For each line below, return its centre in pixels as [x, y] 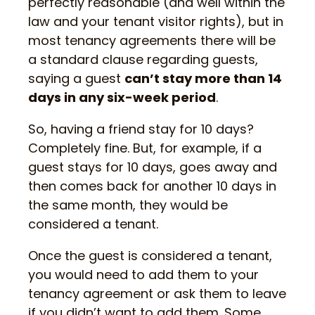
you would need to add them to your [143, 275]
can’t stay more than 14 [203, 79]
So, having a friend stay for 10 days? [141, 129]
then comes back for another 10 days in [152, 186]
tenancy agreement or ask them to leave [157, 294]
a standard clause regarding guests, [143, 60]
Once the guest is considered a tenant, [150, 256]
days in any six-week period [122, 98]
